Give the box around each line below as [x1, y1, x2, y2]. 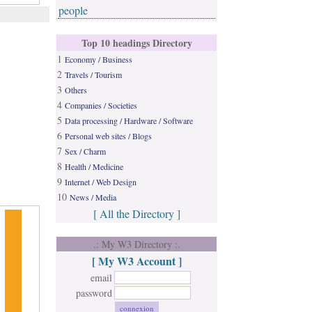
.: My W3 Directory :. [93, 237, 180, 251]
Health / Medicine [65, 161, 123, 172]
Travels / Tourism [65, 69, 122, 80]
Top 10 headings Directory [81, 36, 192, 50]
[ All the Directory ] [93, 206, 180, 221]
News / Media [70, 192, 116, 203]
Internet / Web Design [65, 176, 136, 187]
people [58, 3, 88, 18]
